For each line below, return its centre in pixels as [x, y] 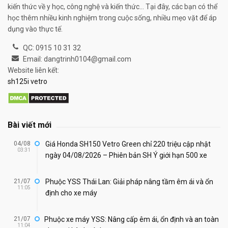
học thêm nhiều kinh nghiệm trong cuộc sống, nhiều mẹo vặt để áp [112, 18]
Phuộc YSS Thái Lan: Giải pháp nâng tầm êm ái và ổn [129, 181]
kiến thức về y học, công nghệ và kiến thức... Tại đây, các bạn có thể [112, 6]
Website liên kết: [33, 70]
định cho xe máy [71, 193]
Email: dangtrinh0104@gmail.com [77, 59]
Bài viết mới [30, 125]
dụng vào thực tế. [35, 29]
